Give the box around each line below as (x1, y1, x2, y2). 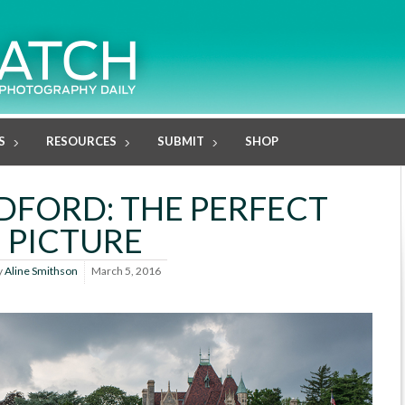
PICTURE (7, 221, 143, 261)
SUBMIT (157, 134, 204, 148)
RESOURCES (46, 134, 117, 148)
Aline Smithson (4, 264, 78, 278)
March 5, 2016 (90, 264, 161, 278)
